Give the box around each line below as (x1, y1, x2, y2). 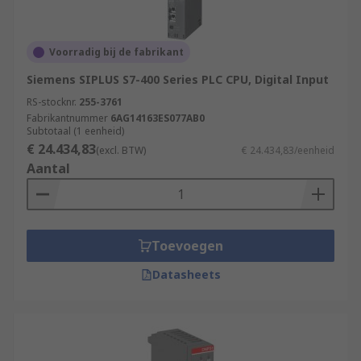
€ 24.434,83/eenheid (242, 143, 334, 157)
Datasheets (151, 267, 221, 282)
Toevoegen (151, 237, 223, 255)
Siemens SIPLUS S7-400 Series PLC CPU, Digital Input (27, 72, 329, 87)
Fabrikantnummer (27, 111, 108, 125)
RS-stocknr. (27, 95, 77, 109)
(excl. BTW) (96, 143, 146, 157)
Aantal (27, 160, 70, 177)
